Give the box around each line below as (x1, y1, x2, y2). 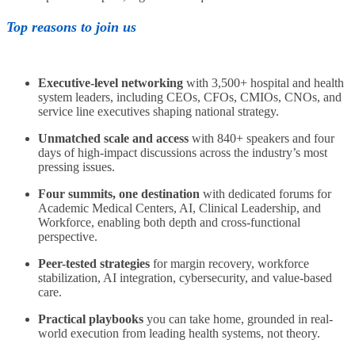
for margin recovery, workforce (150, 256, 309, 270)
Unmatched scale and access (38, 131, 189, 145)
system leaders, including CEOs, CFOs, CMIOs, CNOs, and (38, 90, 342, 104)
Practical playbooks (38, 311, 143, 326)
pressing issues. (38, 159, 115, 174)
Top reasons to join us (6, 18, 140, 35)
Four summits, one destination (38, 186, 200, 200)
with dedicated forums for (200, 186, 331, 200)
